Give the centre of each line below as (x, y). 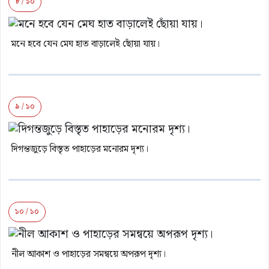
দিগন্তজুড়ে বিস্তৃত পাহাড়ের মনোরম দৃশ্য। (80, 150)
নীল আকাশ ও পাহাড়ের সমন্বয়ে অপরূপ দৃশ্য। (89, 255)
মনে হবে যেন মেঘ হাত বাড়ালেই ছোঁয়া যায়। (86, 44)
